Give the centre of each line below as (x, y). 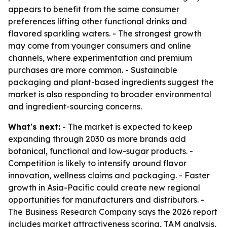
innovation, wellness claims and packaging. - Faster (109, 175)
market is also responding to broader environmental (110, 94)
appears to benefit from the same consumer (94, 9)
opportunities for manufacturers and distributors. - (106, 200)
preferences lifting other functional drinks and (98, 21)
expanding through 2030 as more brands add (97, 139)
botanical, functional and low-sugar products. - (101, 151)
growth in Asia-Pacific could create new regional (104, 187)
